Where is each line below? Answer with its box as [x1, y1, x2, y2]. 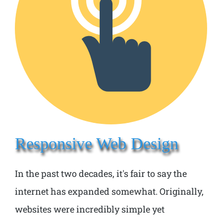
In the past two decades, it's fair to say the [15, 167, 187, 179]
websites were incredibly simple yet [15, 203, 165, 215]
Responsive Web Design [15, 133, 178, 153]
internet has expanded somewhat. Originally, [15, 185, 204, 197]
